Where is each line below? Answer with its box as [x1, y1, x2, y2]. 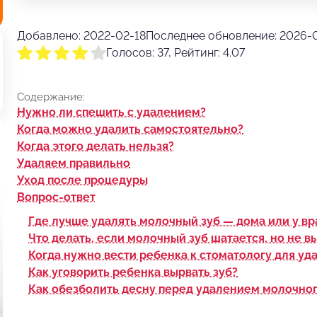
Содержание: [17, 90, 85, 103]
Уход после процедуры [17, 173, 148, 187]
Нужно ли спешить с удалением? [17, 105, 206, 119]
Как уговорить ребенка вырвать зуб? [28, 265, 238, 279]
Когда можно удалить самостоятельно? [17, 122, 243, 136]
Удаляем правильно [17, 156, 130, 170]
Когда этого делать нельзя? [17, 139, 174, 153]
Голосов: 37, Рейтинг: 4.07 [106, 45, 245, 59]
